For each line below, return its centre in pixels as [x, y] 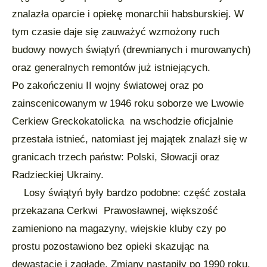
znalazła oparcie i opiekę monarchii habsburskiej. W [128, 14]
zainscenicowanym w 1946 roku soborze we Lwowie [128, 103]
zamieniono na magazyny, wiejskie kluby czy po [119, 229]
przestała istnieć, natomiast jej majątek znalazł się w [129, 139]
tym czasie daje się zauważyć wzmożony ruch [116, 32]
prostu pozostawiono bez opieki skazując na [110, 246]
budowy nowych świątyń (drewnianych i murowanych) [131, 50]
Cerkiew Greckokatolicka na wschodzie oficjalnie [122, 121]
